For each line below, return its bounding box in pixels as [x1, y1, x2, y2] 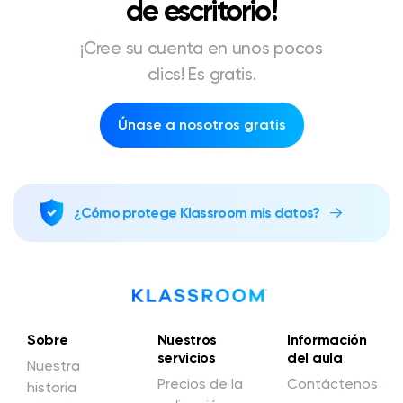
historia [27, 379, 76, 396]
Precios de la [157, 375, 243, 392]
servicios [157, 349, 216, 366]
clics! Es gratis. [147, 64, 256, 85]
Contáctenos [287, 375, 379, 392]
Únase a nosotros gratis [117, 116, 286, 133]
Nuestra [27, 357, 80, 374]
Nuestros [157, 331, 218, 348]
